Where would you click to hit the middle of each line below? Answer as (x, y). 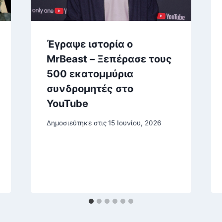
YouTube (67, 104)
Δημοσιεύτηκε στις (76, 123)
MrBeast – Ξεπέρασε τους (109, 59)
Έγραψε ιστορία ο (89, 44)
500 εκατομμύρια (90, 74)
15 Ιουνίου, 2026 (134, 123)
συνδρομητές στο (90, 89)
